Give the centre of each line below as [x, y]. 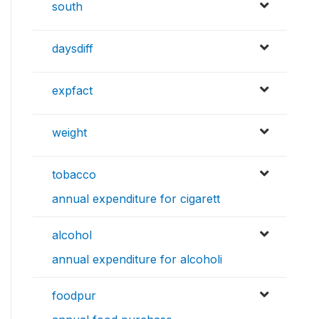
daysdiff [73, 49]
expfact [72, 91]
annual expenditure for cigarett [136, 199]
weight [69, 133]
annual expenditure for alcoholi [137, 260]
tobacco [74, 175]
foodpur [74, 296]
